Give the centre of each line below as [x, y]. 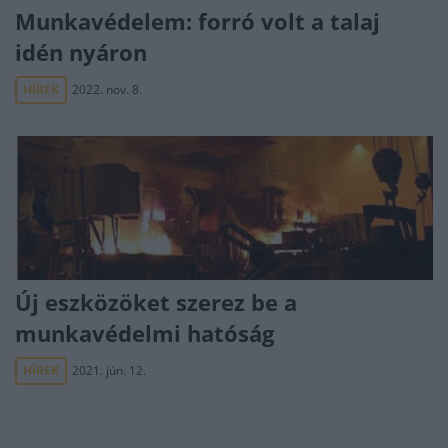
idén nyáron [81, 52]
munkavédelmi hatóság [144, 333]
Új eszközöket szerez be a [156, 302]
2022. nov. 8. [107, 89]
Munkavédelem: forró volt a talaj [197, 21]
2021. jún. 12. [109, 370]
